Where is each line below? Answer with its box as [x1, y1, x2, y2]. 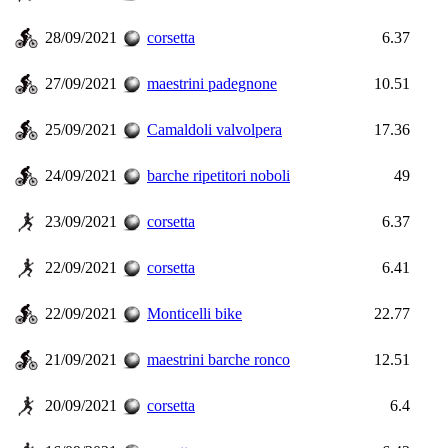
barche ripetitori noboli [147, 167, 290, 184]
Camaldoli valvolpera [147, 121, 282, 138]
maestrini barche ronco [147, 351, 290, 368]
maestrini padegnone [147, 75, 277, 92]
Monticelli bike [147, 305, 242, 322]
